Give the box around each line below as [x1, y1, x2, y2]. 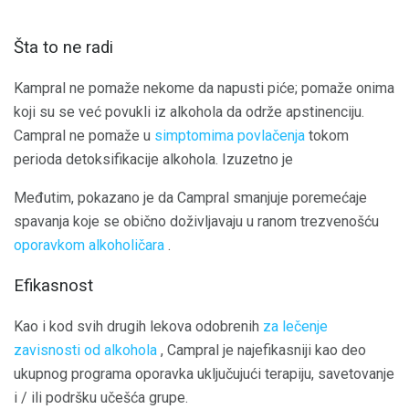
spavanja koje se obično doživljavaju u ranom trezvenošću [14, 212, 379, 230]
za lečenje [263, 318, 328, 336]
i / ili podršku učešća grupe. [14, 389, 188, 407]
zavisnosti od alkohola [14, 341, 157, 360]
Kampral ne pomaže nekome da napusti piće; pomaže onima [14, 79, 394, 97]
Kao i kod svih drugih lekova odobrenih [14, 318, 263, 336]
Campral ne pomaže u [14, 126, 154, 144]
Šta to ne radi [14, 37, 113, 58]
